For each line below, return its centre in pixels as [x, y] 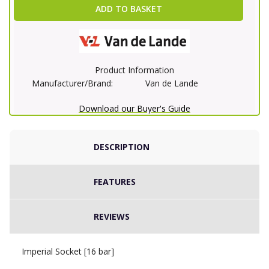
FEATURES [115, 182]
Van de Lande [172, 83]
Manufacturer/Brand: [72, 83]
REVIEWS [112, 217]
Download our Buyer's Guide [134, 109]
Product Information [134, 70]
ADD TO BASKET [128, 9]
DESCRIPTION [122, 147]
